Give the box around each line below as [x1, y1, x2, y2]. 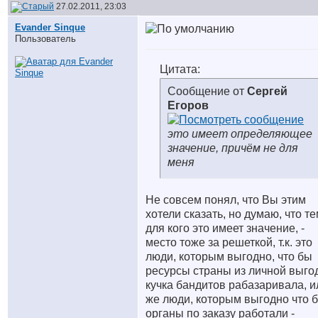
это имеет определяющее [168, 128, 312, 140]
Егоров [168, 99, 209, 111]
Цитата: [160, 63, 200, 75]
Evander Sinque [15, 22, 85, 33]
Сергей [247, 85, 287, 97]
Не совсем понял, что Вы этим [146, 194, 306, 206]
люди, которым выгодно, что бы [146, 251, 312, 263]
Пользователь [15, 33, 76, 44]
